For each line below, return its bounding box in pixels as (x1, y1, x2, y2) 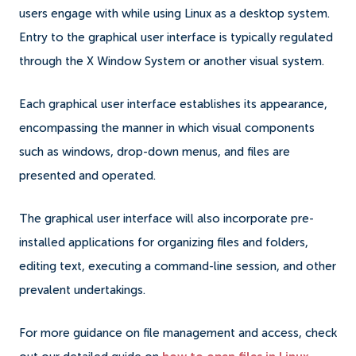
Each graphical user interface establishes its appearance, (19, 98, 327, 110)
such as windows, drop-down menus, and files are (19, 145, 290, 158)
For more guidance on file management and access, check (19, 327, 337, 339)
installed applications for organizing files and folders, (19, 236, 308, 249)
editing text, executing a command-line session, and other (19, 260, 336, 273)
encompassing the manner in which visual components (19, 122, 315, 134)
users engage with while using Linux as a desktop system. (19, 7, 330, 20)
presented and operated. (19, 169, 159, 182)
